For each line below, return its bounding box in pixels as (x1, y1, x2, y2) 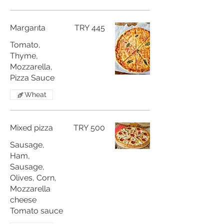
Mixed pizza (10, 123, 53, 132)
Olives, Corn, (10, 173, 56, 182)
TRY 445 (74, 23, 105, 32)
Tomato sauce (10, 206, 63, 215)
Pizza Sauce (10, 73, 54, 82)
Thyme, (10, 51, 38, 60)
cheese (10, 195, 36, 204)
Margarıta (10, 23, 45, 32)
